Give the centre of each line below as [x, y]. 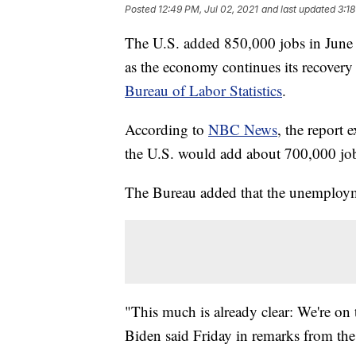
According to [166, 130]
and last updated [298, 10]
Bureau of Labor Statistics [203, 91]
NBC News [243, 130]
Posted [141, 10]
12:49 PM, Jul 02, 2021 [208, 10]
